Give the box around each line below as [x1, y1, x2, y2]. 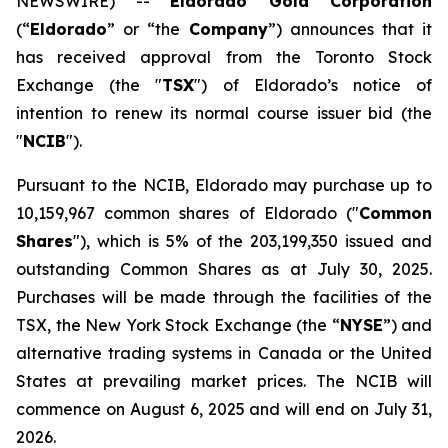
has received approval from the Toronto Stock [16, 47, 432, 67]
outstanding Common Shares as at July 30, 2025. [16, 259, 432, 279]
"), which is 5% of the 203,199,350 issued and [73, 231, 432, 251]
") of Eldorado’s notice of [194, 75, 433, 95]
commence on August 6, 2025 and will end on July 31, [16, 399, 432, 419]
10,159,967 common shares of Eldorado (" [16, 203, 359, 223]
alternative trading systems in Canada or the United [16, 343, 432, 363]
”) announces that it [267, 19, 432, 39]
